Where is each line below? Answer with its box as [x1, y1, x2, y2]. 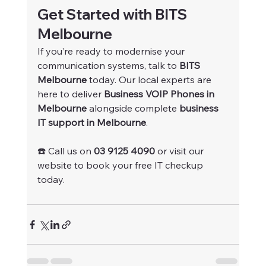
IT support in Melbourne [37, 116, 146, 129]
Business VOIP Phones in [103, 88, 217, 100]
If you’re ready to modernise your [37, 45, 187, 58]
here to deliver [37, 88, 104, 100]
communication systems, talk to [37, 59, 179, 72]
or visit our [154, 145, 206, 157]
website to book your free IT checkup [37, 159, 205, 172]
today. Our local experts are [86, 74, 214, 86]
